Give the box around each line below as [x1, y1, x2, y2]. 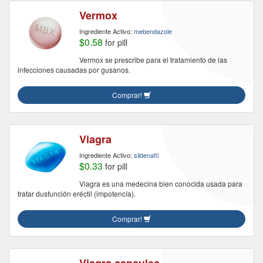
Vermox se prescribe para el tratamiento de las [79, 55, 227, 65]
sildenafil [134, 150, 159, 160]
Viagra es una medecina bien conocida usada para [79, 178, 242, 188]
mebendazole [134, 26, 172, 36]
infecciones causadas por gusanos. [18, 65, 130, 75]
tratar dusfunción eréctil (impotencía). [18, 188, 136, 198]
